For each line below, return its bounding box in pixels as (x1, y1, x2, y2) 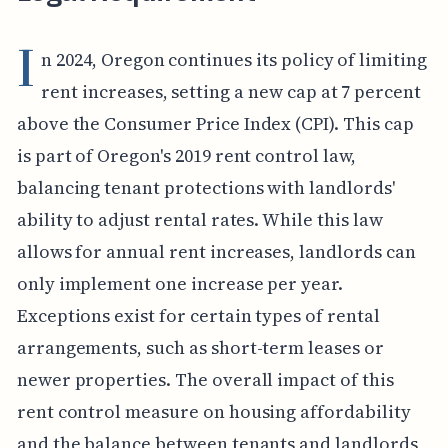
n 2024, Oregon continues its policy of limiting (41, 46, 427, 72)
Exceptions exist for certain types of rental (16, 302, 380, 328)
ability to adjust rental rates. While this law (16, 206, 383, 232)
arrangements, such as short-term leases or (16, 334, 384, 360)
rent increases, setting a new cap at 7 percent (41, 78, 422, 104)
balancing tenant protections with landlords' (16, 174, 395, 200)
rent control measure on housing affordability (16, 398, 411, 424)
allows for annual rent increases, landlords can (16, 238, 416, 264)
